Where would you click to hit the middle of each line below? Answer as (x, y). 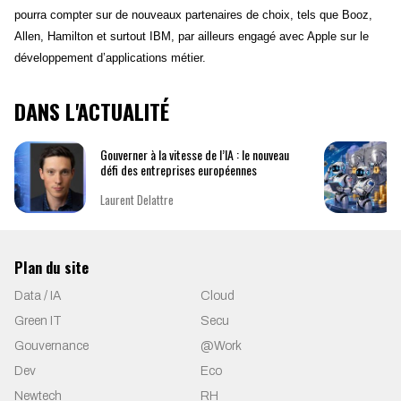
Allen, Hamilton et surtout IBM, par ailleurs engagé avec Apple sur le (192, 37)
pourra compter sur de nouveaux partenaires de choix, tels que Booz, (193, 15)
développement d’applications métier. (110, 58)
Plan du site (51, 268)
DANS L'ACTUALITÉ (92, 111)
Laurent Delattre (137, 199)
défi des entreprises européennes (179, 169)
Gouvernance (51, 346)
